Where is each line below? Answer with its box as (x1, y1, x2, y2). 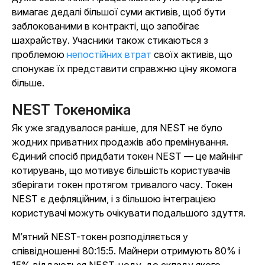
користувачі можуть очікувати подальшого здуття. (12, 207, 245, 219)
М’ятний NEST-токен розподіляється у (12, 231, 188, 243)
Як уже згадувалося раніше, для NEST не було (12, 122, 222, 134)
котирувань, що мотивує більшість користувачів (12, 164, 231, 176)
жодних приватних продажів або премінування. (12, 136, 228, 148)
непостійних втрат (67, 49, 151, 60)
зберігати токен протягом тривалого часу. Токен (12, 179, 232, 190)
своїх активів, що (151, 49, 232, 60)
